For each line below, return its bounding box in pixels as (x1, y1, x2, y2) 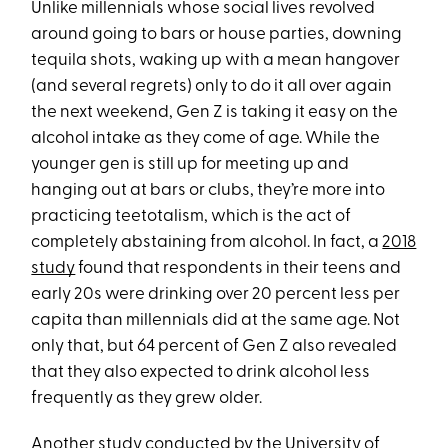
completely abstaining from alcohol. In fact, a (31, 234, 383, 251)
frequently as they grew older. (31, 390, 263, 407)
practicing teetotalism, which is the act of (31, 208, 352, 225)
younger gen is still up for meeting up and (31, 156, 350, 173)
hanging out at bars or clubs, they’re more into (31, 182, 386, 199)
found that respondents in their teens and (75, 260, 402, 277)
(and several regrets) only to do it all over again (31, 78, 393, 95)
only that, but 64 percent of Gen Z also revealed (31, 338, 398, 355)
